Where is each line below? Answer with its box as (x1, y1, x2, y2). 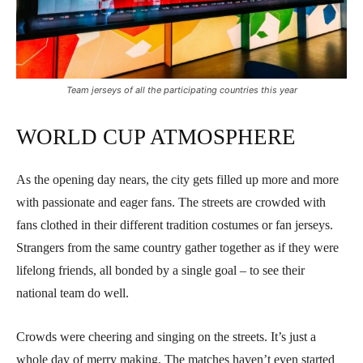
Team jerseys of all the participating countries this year (66, 83, 297, 96)
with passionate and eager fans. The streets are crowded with (16, 194, 326, 209)
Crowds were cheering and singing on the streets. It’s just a (16, 329, 316, 344)
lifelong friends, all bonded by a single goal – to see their (16, 263, 305, 277)
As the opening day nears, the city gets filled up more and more (16, 172, 339, 186)
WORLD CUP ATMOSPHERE (16, 124, 296, 149)
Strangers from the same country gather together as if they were (16, 240, 339, 254)
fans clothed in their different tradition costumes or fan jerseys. (16, 217, 333, 232)
